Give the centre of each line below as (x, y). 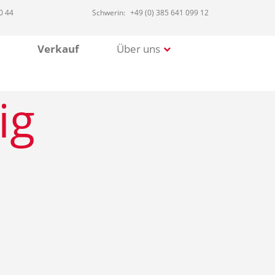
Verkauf (58, 49)
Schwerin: (109, 12)
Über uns (139, 49)
